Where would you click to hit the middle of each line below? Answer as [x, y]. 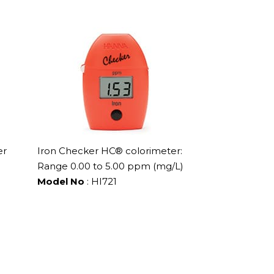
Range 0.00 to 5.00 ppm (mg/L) [110, 166]
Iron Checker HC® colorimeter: [110, 150]
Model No [61, 181]
